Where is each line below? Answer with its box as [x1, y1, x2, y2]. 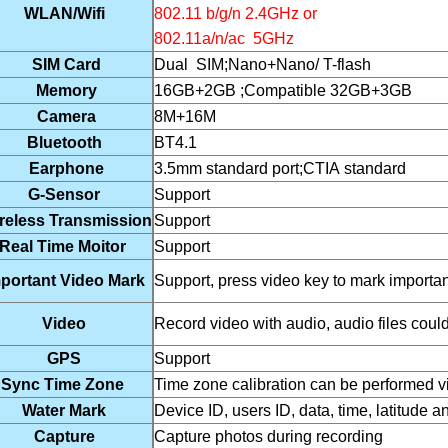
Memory [31, 82, 97, 99]
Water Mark [22, 402, 106, 419]
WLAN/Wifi [23, 5, 105, 22]
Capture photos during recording [154, 428, 383, 445]
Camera [32, 108, 96, 125]
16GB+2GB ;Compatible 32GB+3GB [154, 82, 412, 99]
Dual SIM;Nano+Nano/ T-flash [154, 56, 371, 73]
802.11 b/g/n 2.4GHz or [154, 5, 317, 22]
